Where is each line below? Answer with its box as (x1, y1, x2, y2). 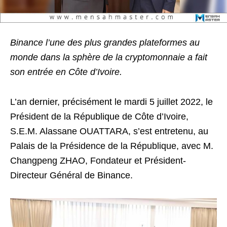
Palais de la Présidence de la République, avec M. (10, 141, 213, 151)
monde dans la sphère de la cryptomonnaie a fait (10, 52, 207, 62)
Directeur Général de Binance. (10, 170, 133, 180)
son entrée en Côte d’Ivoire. (10, 67, 122, 77)
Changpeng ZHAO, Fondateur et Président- (10, 156, 186, 166)
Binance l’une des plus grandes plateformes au (10, 37, 200, 48)
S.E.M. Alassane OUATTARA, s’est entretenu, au (10, 126, 208, 136)
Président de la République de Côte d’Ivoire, (10, 111, 188, 122)
